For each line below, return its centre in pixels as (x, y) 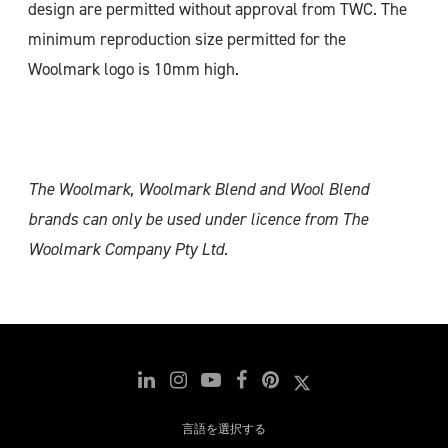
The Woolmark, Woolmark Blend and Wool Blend (198, 189)
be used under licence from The (256, 219)
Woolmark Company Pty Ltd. (128, 249)
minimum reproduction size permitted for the (187, 39)
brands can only (86, 219)
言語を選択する (224, 429)
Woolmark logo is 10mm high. (133, 69)
